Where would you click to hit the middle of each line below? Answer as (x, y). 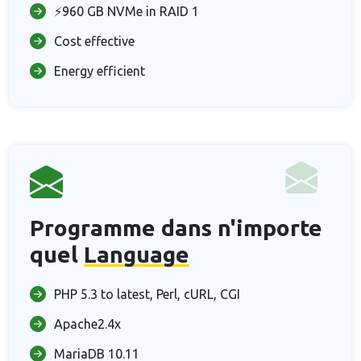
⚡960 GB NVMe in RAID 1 (127, 11)
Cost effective (94, 41)
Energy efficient (100, 71)
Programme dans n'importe (176, 228)
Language (137, 254)
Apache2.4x (87, 324)
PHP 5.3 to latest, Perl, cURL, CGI (147, 294)
